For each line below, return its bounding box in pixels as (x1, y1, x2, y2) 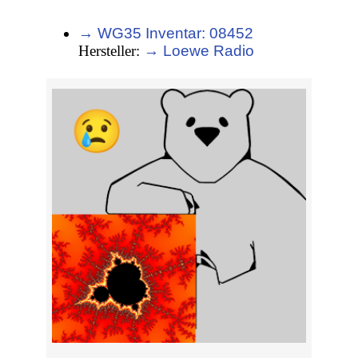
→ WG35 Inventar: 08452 (78, 24, 254, 42)
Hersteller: (78, 42, 145, 59)
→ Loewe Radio (144, 42, 255, 59)
